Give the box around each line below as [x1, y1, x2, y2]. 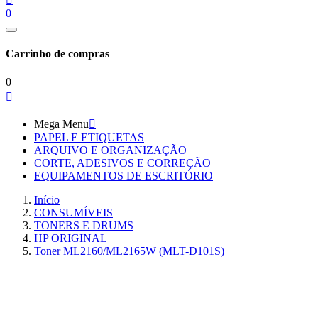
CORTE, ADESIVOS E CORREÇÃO [34, 156, 211, 169]
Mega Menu [34, 117, 89, 130]
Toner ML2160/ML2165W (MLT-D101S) [34, 244, 224, 257]
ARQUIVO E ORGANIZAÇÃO [34, 143, 187, 156]
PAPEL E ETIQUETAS [34, 131, 144, 143]
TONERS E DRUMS [34, 219, 133, 231]
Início [34, 193, 60, 206]
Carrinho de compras [6, 48, 109, 60]
